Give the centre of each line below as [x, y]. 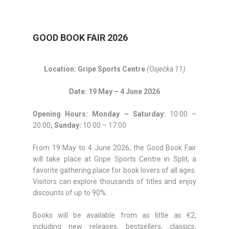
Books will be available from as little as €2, [114, 215]
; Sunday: [67, 125]
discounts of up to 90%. [70, 193]
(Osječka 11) [166, 69]
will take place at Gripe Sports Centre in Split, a [114, 159]
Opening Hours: [63, 114]
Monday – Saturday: [129, 114]
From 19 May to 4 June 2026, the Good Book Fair [114, 148]
